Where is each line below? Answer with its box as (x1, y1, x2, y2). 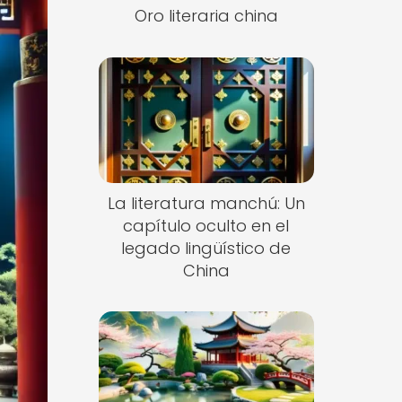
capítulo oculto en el (123, 214, 290, 237)
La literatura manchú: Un (107, 191, 305, 214)
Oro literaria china (134, 4, 278, 27)
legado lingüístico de (121, 236, 292, 259)
